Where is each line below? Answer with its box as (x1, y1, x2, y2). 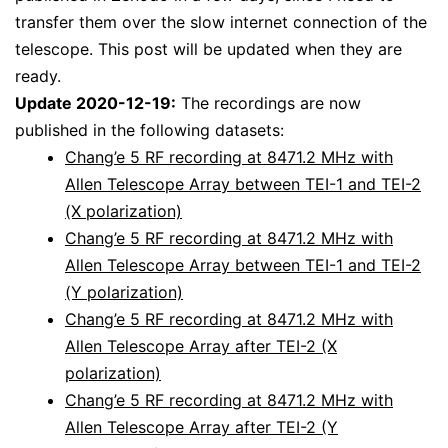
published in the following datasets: (15, 120, 284, 141)
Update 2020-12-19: (15, 93, 176, 114)
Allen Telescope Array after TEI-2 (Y (65, 417, 338, 438)
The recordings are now (176, 93, 361, 114)
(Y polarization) (65, 282, 183, 303)
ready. (15, 66, 61, 87)
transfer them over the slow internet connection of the (15, 12, 427, 33)
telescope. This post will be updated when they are (15, 39, 402, 60)
